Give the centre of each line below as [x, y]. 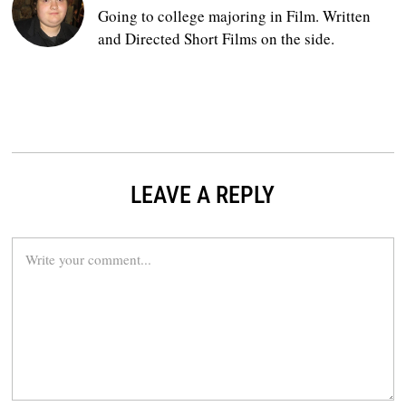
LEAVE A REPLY [203, 195]
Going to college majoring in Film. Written [235, 15]
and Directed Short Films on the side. [217, 38]
